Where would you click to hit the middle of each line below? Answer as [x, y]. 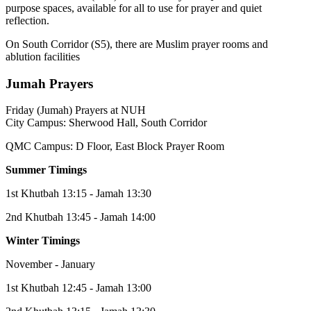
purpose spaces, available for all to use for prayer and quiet [134, 8]
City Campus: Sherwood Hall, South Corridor [106, 123]
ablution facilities [43, 56]
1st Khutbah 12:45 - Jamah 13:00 [78, 288]
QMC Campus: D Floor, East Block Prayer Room [115, 146]
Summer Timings [46, 170]
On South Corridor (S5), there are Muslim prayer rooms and [137, 44]
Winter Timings [43, 241]
